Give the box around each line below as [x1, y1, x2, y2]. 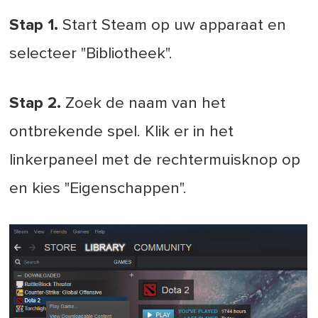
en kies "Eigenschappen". [9, 180, 187, 197]
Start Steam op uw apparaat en [58, 17, 287, 34]
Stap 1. [9, 17, 59, 34]
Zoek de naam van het [61, 95, 226, 112]
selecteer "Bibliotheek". [9, 45, 173, 62]
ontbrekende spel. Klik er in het [9, 124, 234, 141]
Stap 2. [9, 95, 62, 112]
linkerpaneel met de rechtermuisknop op [9, 152, 301, 169]
